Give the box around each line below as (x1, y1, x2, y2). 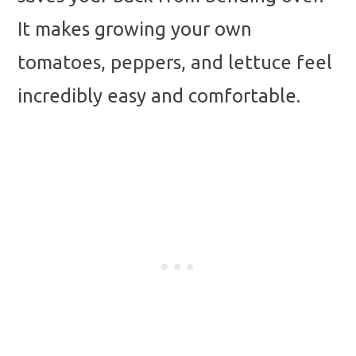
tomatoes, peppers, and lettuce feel (17, 51, 332, 73)
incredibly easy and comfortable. (17, 84, 300, 106)
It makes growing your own (17, 17, 252, 40)
